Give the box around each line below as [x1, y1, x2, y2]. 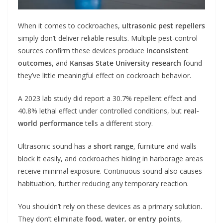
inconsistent [146, 46, 189, 56]
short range [94, 141, 133, 151]
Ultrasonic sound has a [18, 141, 94, 151]
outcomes [18, 58, 52, 68]
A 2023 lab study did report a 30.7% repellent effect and [18, 94, 196, 104]
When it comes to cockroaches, [18, 21, 122, 31]
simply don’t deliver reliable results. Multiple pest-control [18, 33, 198, 43]
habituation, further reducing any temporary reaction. [18, 179, 189, 189]
